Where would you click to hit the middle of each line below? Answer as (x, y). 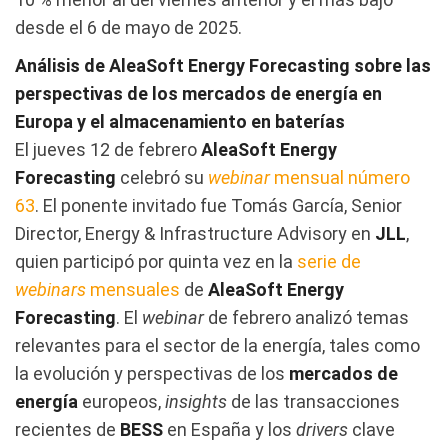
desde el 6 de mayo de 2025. (128, 27)
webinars (52, 289)
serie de (329, 261)
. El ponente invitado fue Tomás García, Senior (218, 205)
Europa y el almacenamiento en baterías (180, 121)
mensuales (135, 289)
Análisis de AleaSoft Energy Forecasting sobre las (223, 65)
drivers (320, 429)
